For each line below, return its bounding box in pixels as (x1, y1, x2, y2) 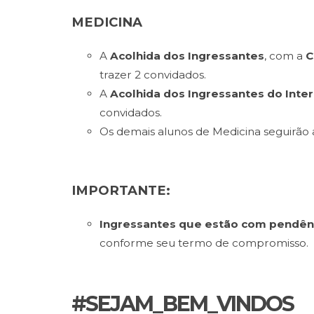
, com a (264, 49, 306, 62)
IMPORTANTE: (71, 182, 170, 198)
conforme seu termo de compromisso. (100, 236, 308, 250)
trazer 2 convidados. (100, 68, 206, 81)
